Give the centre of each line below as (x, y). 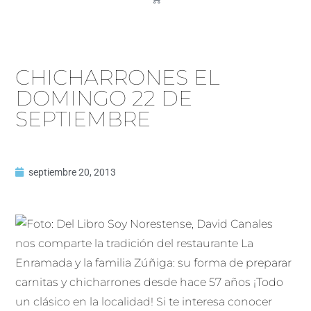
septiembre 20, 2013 (73, 172)
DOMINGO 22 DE (104, 98)
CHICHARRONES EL (118, 77)
